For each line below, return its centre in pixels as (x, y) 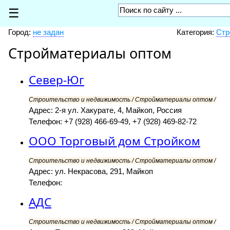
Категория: (196, 32)
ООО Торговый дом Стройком (114, 141)
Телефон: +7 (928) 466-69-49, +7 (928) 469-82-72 (113, 122)
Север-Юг (56, 80)
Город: (21, 32)
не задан (48, 32)
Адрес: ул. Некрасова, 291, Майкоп (91, 171)
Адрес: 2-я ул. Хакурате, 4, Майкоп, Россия (105, 110)
